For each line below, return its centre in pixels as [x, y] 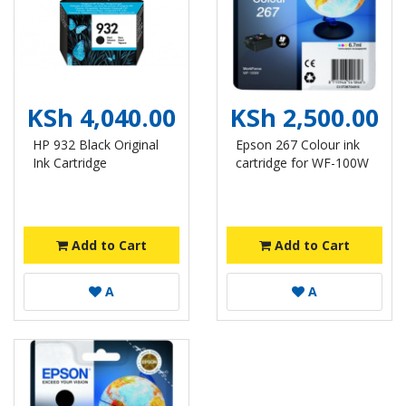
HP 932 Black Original [96, 145]
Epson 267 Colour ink [298, 145]
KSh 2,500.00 [304, 117]
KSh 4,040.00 [101, 117]
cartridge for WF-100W [302, 163]
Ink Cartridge [70, 163]
